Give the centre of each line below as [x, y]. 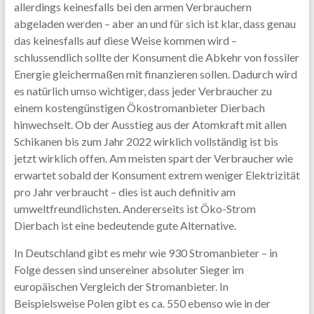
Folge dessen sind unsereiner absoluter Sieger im [129, 269]
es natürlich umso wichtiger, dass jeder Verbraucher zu [143, 91]
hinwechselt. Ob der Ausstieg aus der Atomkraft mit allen [150, 124]
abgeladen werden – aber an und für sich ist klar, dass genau [155, 23]
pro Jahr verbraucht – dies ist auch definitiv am [124, 192]
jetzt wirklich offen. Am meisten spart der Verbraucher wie [153, 158]
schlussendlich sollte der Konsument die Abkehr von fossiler [156, 57]
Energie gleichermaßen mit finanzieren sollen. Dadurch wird [155, 74]
